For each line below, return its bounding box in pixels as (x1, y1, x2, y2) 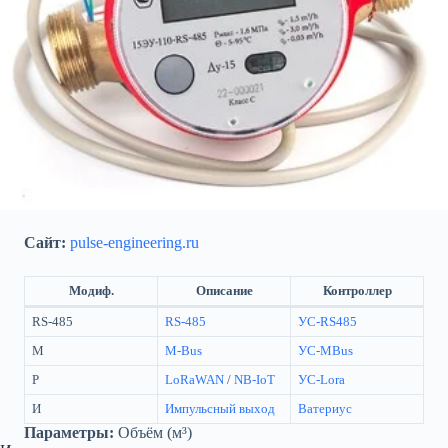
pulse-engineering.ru (70, 233, 199, 251)
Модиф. (68, 282, 114, 298)
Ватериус (297, 400, 352, 416)
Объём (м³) (114, 423, 192, 441)
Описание (195, 282, 253, 298)
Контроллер (322, 282, 392, 298)
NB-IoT (233, 371, 275, 387)
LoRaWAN (164, 371, 224, 387)
